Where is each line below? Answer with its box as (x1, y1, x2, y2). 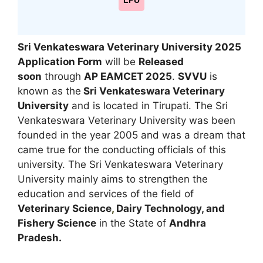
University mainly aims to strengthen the (18, 173, 208, 185)
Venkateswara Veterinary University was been (18, 114, 235, 126)
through (42, 70, 84, 82)
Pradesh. (18, 231, 64, 244)
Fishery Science (18, 217, 96, 229)
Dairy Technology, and (114, 202, 225, 214)
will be (102, 55, 139, 68)
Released (139, 55, 184, 68)
